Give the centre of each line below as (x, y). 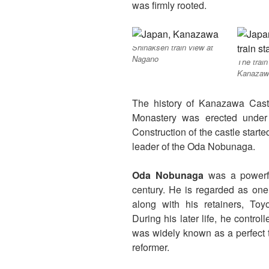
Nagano (145, 58)
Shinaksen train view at (173, 47)
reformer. (151, 247)
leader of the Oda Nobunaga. (194, 146)
